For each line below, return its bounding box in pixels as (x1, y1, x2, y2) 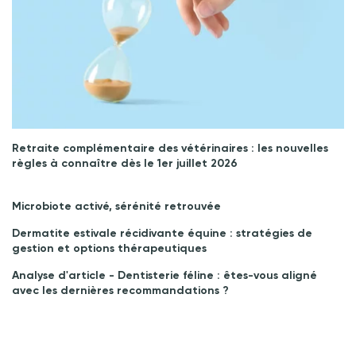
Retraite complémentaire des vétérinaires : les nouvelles (12, 141, 328, 155)
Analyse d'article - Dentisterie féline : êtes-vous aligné (12, 268, 317, 282)
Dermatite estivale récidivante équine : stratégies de (12, 226, 312, 240)
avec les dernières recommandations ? (12, 283, 229, 297)
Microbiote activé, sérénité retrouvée (12, 199, 221, 213)
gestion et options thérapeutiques (12, 241, 207, 255)
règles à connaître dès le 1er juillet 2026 (12, 156, 238, 170)
